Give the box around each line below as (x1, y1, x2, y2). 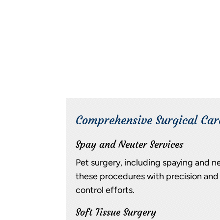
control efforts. (76, 184, 135, 195)
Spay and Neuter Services (76, 137, 184, 150)
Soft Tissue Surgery (76, 205, 157, 218)
